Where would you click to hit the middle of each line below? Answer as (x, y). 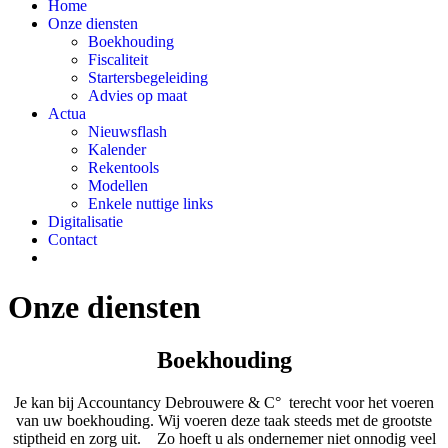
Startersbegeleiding (148, 78)
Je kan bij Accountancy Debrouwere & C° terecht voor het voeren (224, 403)
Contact (72, 240)
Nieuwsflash (127, 132)
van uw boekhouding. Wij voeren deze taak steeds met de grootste (224, 421)
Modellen (118, 186)
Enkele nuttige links (150, 204)
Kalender (117, 150)
